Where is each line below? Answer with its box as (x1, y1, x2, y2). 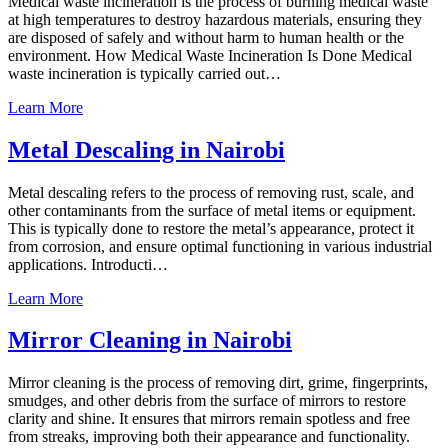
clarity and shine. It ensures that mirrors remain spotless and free (8, 410, 410, 428)
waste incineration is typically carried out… (8, 64, 281, 82)
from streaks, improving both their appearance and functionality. (8, 428, 410, 446)
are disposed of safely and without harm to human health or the (8, 28, 404, 46)
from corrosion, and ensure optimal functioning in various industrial (8, 237, 432, 255)
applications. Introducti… (8, 255, 168, 273)
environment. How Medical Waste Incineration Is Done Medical (8, 46, 412, 64)
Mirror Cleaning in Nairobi (8, 327, 292, 354)
